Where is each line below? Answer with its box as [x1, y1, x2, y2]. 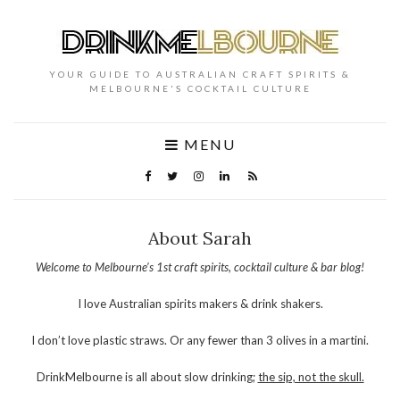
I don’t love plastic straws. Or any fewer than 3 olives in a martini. [31, 333, 369, 347]
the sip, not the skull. [257, 370, 364, 384]
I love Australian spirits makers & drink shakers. [77, 296, 323, 311]
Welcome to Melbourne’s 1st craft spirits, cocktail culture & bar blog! [36, 260, 364, 274]
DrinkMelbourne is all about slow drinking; [36, 370, 258, 384]
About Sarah [148, 227, 252, 249]
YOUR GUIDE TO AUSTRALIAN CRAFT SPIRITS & [49, 69, 351, 79]
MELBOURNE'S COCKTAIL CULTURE [88, 83, 312, 94]
